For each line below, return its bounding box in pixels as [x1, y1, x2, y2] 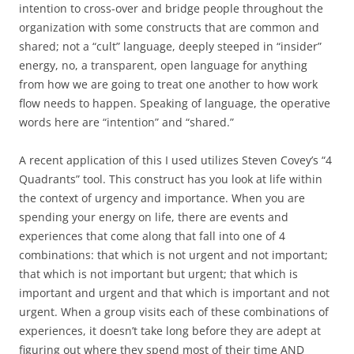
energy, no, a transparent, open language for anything [19, 58, 307, 73]
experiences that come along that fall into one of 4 [19, 228, 285, 244]
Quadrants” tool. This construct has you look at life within [19, 171, 322, 187]
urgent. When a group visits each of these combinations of [19, 304, 329, 320]
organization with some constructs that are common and [19, 20, 319, 36]
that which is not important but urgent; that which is [19, 266, 298, 282]
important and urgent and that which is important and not [19, 285, 330, 301]
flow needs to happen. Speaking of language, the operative [19, 96, 330, 111]
